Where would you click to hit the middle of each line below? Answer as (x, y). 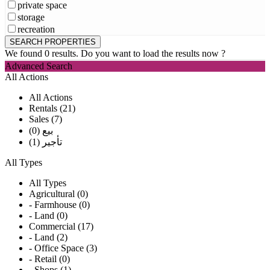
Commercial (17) (61, 227)
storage (31, 17)
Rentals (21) (52, 108)
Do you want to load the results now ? (153, 54)
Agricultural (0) (58, 194)
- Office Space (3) (63, 248)
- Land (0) (48, 216)
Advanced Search (39, 66)
